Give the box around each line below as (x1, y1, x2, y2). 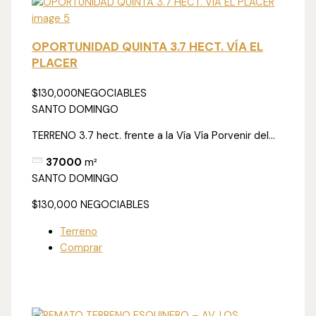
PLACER (32, 54, 78, 71)
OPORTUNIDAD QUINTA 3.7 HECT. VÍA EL (32, 38, 264, 54)
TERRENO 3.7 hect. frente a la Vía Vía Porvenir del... (32, 129, 276, 143)
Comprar (60, 241, 103, 255)
